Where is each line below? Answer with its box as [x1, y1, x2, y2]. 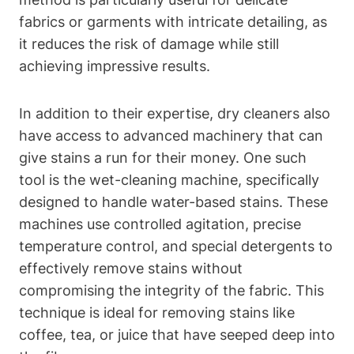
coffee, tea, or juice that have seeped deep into [19, 326, 335, 343]
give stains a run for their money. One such [19, 149, 307, 166]
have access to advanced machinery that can [19, 126, 323, 144]
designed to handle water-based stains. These [19, 193, 328, 210]
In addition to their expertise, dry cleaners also [19, 104, 330, 122]
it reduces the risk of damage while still [19, 35, 279, 52]
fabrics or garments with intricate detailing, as [19, 13, 327, 30]
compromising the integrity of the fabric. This [19, 281, 324, 299]
